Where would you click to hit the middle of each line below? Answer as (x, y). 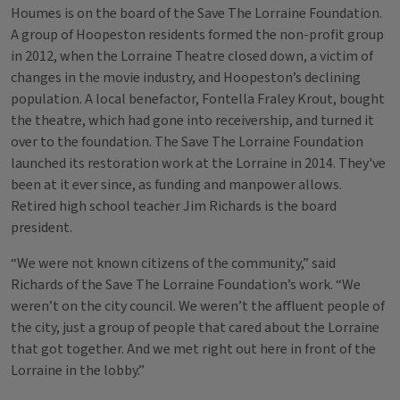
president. (42, 228)
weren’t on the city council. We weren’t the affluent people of (198, 306)
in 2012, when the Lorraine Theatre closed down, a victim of (192, 56)
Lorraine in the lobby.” (78, 371)
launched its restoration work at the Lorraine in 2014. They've (198, 163)
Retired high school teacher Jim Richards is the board (174, 206)
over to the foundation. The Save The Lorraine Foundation (187, 142)
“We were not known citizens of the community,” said (173, 263)
